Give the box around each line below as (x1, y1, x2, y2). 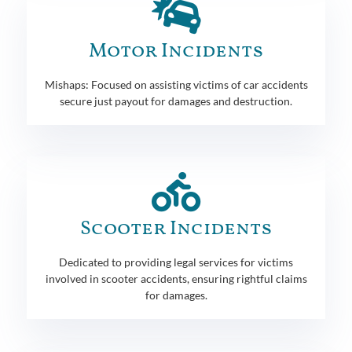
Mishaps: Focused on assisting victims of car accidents (44, 77, 308, 91)
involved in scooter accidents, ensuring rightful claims (45, 271, 307, 285)
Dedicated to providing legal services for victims (59, 255, 293, 269)
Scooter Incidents (80, 214, 272, 243)
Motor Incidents (89, 37, 263, 65)
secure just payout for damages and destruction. (60, 93, 292, 108)
